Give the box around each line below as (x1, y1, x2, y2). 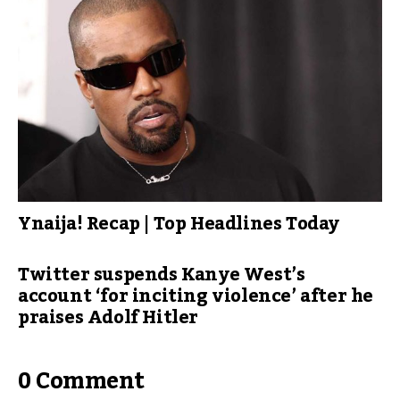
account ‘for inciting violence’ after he (18, 278, 374, 314)
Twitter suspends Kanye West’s (18, 256, 305, 293)
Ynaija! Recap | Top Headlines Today (18, 205, 339, 242)
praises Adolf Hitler (18, 299, 199, 336)
